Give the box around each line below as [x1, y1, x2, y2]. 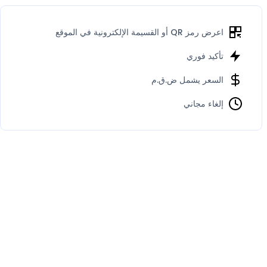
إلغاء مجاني [183, 97, 223, 110]
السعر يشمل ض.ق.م [151, 73, 223, 86]
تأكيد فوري [186, 49, 223, 62]
